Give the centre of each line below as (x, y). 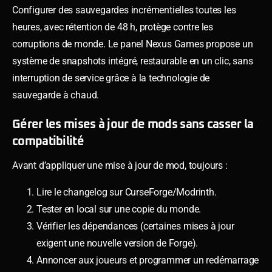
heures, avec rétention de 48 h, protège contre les (113, 27)
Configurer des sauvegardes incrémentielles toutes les (124, 10)
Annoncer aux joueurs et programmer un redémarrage (148, 260)
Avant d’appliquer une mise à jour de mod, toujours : (120, 165)
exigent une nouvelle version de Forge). (117, 243)
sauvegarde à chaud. (56, 95)
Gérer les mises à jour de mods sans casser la (133, 124)
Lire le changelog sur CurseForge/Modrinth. (127, 192)
